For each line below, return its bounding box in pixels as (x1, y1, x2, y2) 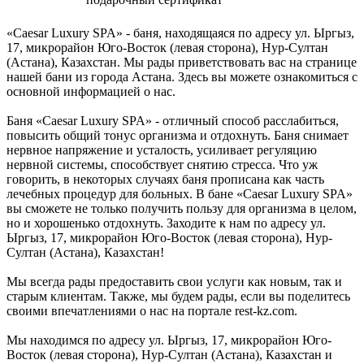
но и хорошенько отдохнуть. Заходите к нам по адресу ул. (6, 215, 326, 230)
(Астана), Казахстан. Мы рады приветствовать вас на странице (6, 54, 357, 69)
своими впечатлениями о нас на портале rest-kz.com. (6, 303, 297, 318)
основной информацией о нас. (6, 84, 175, 98)
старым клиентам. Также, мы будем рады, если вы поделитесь (6, 288, 350, 303)
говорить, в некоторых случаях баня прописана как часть (6, 171, 324, 186)
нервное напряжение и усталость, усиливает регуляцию (6, 142, 317, 157)
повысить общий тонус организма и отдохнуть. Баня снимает (6, 128, 349, 142)
